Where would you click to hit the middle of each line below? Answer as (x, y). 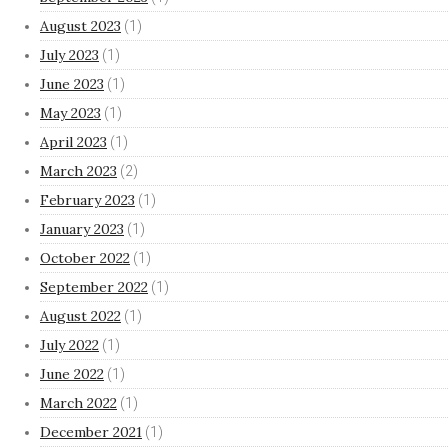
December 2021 (91, 432)
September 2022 (94, 287)
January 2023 (82, 229)
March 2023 (78, 171)
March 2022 (78, 403)
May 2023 (70, 113)
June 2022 (72, 374)
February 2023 (87, 200)
